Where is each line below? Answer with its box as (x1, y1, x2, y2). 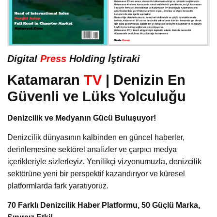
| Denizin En (102, 71, 186, 88)
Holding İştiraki (66, 53, 140, 64)
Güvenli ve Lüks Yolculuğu (7, 88, 186, 104)
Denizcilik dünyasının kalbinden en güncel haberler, (7, 133, 185, 141)
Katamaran (7, 71, 84, 88)
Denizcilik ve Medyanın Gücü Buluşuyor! (7, 113, 156, 122)
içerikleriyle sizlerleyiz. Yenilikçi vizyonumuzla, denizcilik (7, 157, 201, 166)
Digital (7, 53, 40, 64)
